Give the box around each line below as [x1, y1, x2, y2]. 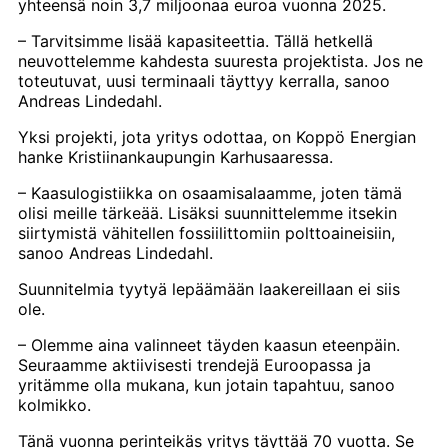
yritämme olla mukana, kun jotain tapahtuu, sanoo [18, 374, 395, 395]
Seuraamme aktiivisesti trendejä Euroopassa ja [18, 354, 371, 375]
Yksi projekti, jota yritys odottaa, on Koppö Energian [18, 126, 416, 147]
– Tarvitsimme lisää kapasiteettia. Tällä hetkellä [18, 30, 373, 51]
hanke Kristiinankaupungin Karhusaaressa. [18, 146, 333, 167]
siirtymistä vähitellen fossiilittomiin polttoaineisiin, [18, 222, 395, 243]
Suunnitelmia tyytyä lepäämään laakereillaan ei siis [18, 278, 400, 299]
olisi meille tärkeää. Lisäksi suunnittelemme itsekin [18, 202, 397, 223]
